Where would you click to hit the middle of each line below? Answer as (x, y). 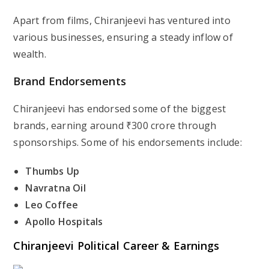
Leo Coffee (52, 204)
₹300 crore (151, 125)
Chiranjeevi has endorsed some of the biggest (120, 108)
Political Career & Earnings (148, 245)
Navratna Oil (56, 188)
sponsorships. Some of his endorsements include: (128, 142)
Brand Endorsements (70, 81)
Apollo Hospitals (64, 221)
